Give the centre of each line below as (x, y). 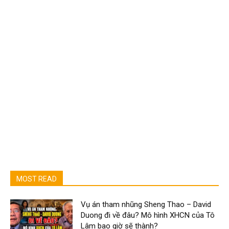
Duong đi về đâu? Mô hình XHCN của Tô (148, 215)
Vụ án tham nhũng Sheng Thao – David (146, 204)
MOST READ (37, 179)
